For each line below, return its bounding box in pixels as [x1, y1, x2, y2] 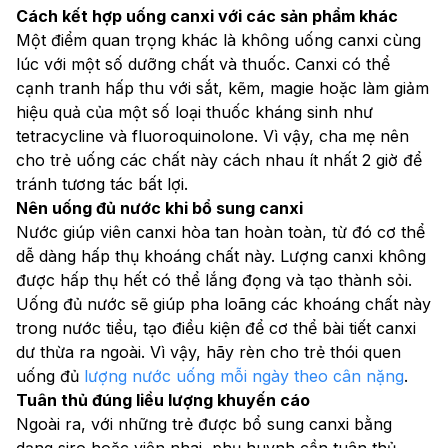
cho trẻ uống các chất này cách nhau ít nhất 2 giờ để [16, 149, 422, 170]
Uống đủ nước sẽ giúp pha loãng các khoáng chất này [16, 293, 431, 314]
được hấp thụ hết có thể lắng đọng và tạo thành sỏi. [16, 269, 412, 290]
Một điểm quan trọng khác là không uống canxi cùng [16, 29, 421, 50]
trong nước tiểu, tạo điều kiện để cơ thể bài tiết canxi [16, 317, 416, 338]
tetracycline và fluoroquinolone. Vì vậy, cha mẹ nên [16, 125, 409, 146]
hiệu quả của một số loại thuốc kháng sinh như [16, 101, 373, 122]
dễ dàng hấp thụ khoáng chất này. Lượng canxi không [16, 245, 426, 266]
